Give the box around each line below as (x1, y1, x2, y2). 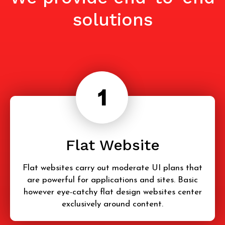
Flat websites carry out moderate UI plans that (23, 164, 202, 173)
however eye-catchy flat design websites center (23, 188, 202, 197)
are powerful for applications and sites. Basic (27, 176, 198, 185)
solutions (72, 9, 153, 31)
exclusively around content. (62, 200, 163, 209)
